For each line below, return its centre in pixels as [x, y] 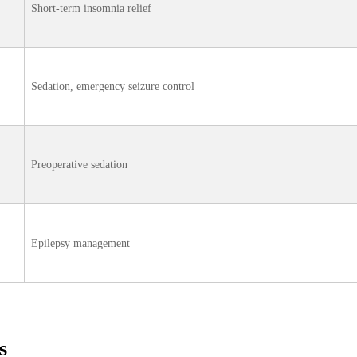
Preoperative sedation [79, 164]
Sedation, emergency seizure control [113, 86]
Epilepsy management [80, 243]
